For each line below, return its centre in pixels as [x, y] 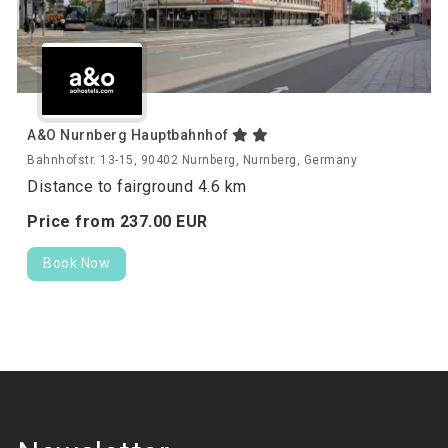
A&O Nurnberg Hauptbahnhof [129, 135]
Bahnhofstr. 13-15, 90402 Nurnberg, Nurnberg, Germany [192, 160]
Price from [73, 221]
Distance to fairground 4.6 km [137, 186]
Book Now [76, 263]
